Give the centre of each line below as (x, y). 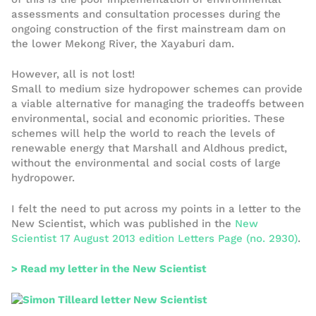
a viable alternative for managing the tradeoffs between (158, 104)
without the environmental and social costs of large (146, 163)
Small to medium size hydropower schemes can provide (157, 89)
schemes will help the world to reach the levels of (143, 133)
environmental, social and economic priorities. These (148, 119)
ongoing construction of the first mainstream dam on (148, 29)
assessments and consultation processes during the (146, 14)
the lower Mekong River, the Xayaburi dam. (123, 43)
